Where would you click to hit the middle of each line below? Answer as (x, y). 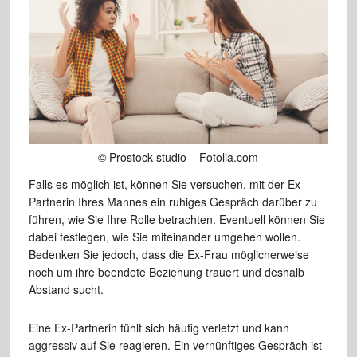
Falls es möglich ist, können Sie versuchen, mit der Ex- (166, 184)
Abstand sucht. (66, 289)
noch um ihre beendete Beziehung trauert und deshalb (166, 271)
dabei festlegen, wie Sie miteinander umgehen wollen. (164, 236)
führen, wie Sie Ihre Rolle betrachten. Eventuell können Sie (177, 219)
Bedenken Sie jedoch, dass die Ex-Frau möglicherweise (169, 254)
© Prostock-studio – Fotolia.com (178, 157)
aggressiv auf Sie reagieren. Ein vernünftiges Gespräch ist (175, 345)
